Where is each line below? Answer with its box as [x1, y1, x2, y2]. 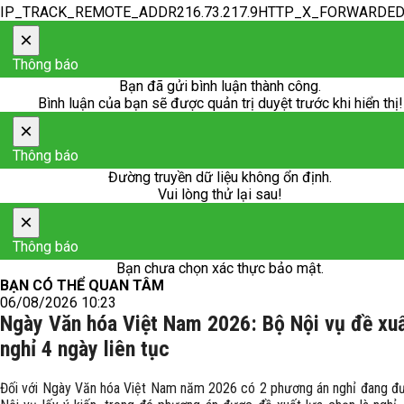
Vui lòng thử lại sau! [158, 186, 282, 203]
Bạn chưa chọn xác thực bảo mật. [116, 260, 324, 277]
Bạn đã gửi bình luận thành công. [119, 78, 321, 95]
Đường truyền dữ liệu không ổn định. [108, 169, 332, 186]
